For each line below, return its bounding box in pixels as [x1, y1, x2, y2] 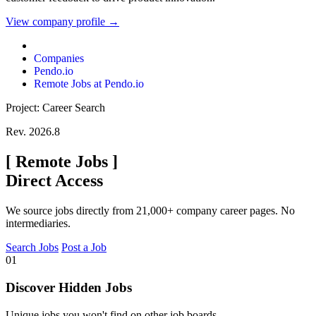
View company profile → [6, 16, 119, 28]
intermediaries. [6, 217, 71, 230]
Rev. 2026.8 [6, 126, 60, 138]
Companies [34, 52, 84, 65]
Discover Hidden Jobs [6, 279, 132, 295]
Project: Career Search [6, 102, 105, 114]
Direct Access [6, 171, 103, 190]
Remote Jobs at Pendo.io [34, 78, 144, 90]
